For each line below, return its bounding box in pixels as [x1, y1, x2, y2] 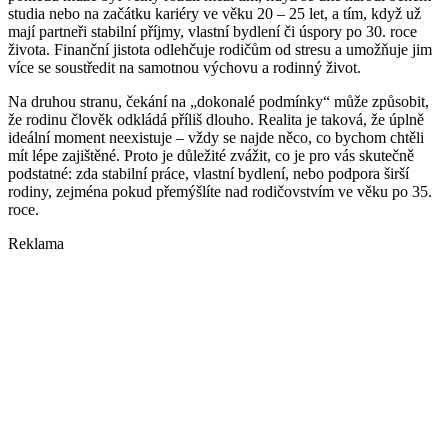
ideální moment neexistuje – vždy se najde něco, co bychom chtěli [8, 129, 424, 147]
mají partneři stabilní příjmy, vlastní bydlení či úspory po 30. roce [8, 23, 417, 41]
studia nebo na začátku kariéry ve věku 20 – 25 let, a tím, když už [8, 5, 421, 23]
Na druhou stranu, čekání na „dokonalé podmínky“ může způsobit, [8, 93, 429, 111]
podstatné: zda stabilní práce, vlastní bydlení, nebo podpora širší [8, 165, 409, 183]
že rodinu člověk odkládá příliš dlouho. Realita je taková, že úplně [8, 111, 424, 129]
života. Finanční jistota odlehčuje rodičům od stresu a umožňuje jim [8, 41, 432, 59]
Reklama [8, 235, 64, 253]
